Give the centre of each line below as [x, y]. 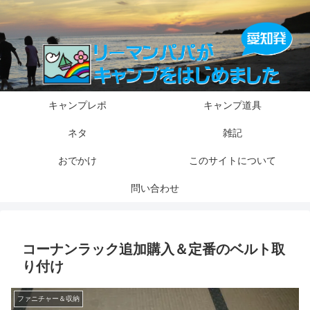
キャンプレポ [77, 106]
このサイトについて [232, 161]
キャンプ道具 [232, 106]
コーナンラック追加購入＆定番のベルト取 [154, 249]
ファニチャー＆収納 [48, 299]
